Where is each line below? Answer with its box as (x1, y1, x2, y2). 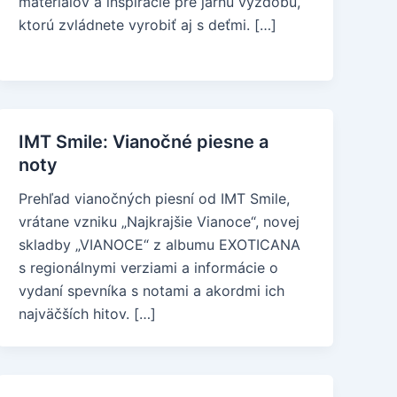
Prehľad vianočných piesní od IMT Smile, (19, 190, 291, 207)
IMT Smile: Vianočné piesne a (19, 131, 269, 152)
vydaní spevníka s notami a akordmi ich (19, 282, 285, 300)
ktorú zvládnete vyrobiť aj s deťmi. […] (19, 16, 277, 34)
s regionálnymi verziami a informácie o (19, 259, 279, 276)
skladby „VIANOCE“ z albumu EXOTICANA (19, 236, 301, 253)
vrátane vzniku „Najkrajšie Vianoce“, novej (19, 213, 300, 230)
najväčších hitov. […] (19, 305, 157, 323)
